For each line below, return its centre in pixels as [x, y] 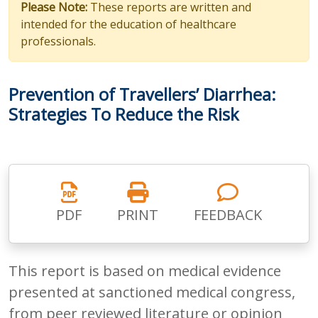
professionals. [58, 41]
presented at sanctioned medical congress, [152, 292]
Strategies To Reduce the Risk [124, 114]
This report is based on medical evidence [145, 270]
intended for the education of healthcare [128, 24]
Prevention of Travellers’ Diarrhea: [142, 94]
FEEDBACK [228, 214]
